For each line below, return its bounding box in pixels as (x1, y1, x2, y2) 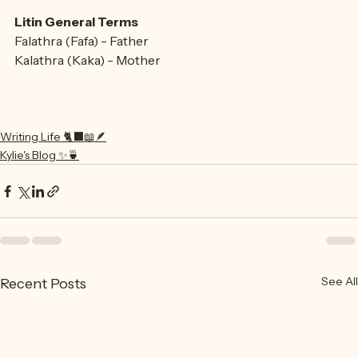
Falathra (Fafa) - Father (14, 65, 149, 81)
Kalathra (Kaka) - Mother (14, 84, 161, 100)
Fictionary (14, 2, 99, 22)
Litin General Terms (14, 46, 138, 62)
